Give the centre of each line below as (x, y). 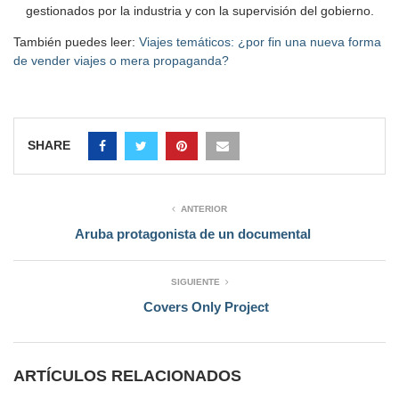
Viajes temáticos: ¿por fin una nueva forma (260, 42)
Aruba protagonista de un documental (193, 234)
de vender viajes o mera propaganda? (121, 61)
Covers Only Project (206, 307)
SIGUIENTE (195, 282)
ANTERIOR (204, 209)
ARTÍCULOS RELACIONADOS (127, 376)
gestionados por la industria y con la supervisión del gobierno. (200, 11)
